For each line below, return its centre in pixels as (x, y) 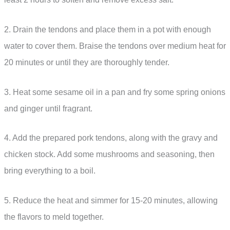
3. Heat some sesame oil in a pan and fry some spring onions (115, 92)
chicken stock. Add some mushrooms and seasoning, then (109, 155)
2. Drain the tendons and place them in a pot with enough (108, 29)
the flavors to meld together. (54, 217)
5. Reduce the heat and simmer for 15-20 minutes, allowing (111, 200)
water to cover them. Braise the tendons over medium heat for (115, 46)
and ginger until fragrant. (48, 108)
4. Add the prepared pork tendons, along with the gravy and (111, 138)
